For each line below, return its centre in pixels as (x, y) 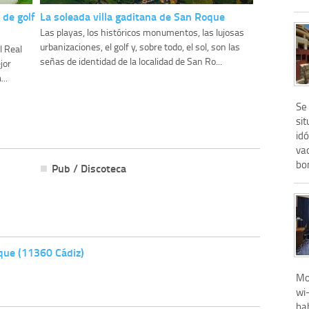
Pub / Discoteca (89, 168)
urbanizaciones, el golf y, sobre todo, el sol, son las (140, 47)
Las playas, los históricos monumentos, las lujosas (142, 32)
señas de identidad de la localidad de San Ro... (131, 61)
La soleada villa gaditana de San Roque (132, 17)
